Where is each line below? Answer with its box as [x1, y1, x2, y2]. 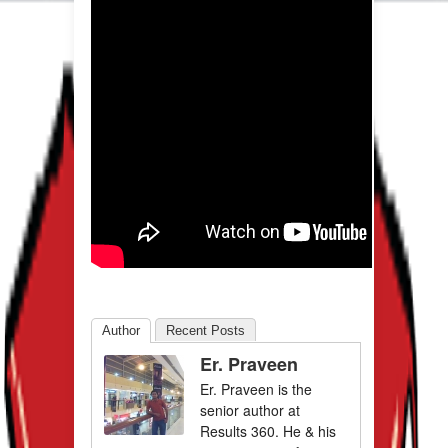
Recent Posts [166, 323, 245, 339]
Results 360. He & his [200, 421, 336, 442]
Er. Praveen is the [200, 379, 312, 400]
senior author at [200, 400, 300, 421]
